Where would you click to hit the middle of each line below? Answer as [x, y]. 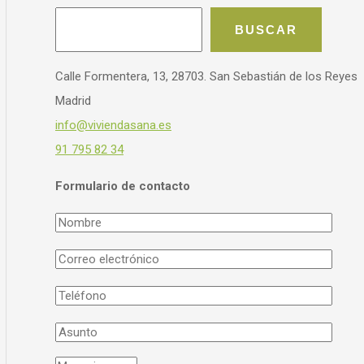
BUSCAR [266, 30]
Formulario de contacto [123, 186]
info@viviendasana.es [113, 126]
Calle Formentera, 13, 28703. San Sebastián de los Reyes [206, 77]
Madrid [73, 101]
